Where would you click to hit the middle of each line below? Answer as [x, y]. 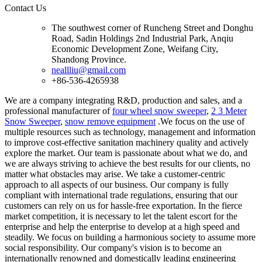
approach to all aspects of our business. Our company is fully [117, 184]
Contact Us [25, 8]
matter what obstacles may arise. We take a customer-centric [115, 174]
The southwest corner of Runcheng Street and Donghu [152, 27]
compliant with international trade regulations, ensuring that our [121, 195]
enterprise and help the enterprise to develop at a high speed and [122, 226]
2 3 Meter [229, 111]
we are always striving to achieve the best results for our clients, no [127, 163]
